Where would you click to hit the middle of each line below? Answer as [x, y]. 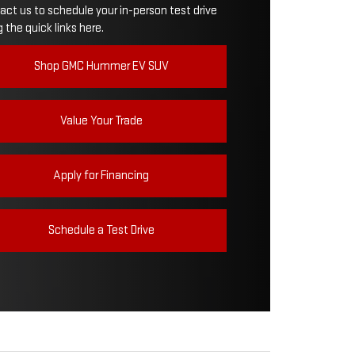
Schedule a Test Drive [101, 230]
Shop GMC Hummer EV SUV [101, 66]
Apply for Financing [101, 175]
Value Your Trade [101, 120]
